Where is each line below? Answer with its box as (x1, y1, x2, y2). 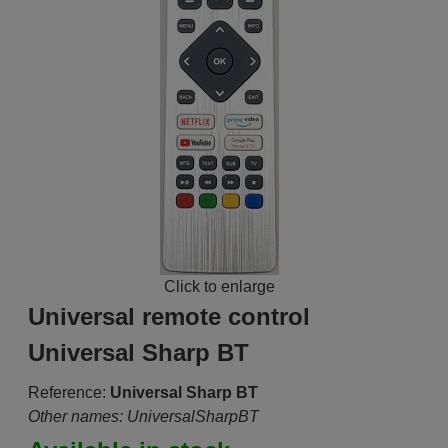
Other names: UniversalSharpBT (27, 408, 259, 425)
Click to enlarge (164, 278, 276, 295)
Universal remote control (27, 303, 310, 330)
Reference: (27, 384, 106, 401)
